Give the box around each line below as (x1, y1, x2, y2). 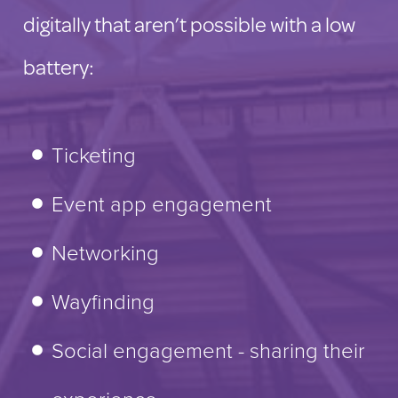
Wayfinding (52, 290, 155, 315)
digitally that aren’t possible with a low (23, 9, 355, 39)
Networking (52, 241, 159, 267)
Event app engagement (52, 192, 272, 218)
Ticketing (52, 143, 136, 169)
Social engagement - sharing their (52, 338, 365, 364)
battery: (23, 52, 94, 82)
